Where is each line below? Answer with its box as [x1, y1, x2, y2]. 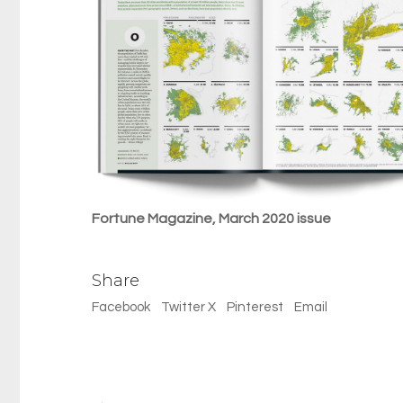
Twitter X [161, 300, 216, 314]
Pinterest [227, 300, 283, 314]
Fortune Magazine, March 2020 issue [92, 210, 331, 226]
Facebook [92, 300, 150, 314]
